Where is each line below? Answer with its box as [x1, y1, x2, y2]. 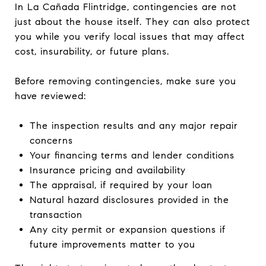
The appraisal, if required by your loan [29, 179, 213, 191]
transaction [29, 208, 83, 220]
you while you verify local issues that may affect [15, 30, 245, 42]
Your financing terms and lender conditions [29, 149, 235, 161]
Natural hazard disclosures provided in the [29, 194, 229, 205]
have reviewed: [15, 90, 86, 102]
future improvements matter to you [29, 238, 195, 250]
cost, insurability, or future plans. [15, 45, 169, 57]
